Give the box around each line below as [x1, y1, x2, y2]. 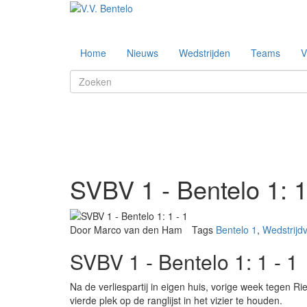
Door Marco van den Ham [70, 223, 182, 237]
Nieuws [127, 46, 158, 60]
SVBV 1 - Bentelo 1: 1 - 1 [70, 247, 298, 277]
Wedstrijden [179, 46, 230, 60]
